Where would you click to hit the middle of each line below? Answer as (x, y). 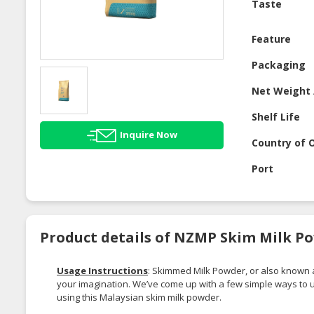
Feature (272, 39)
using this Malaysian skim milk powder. (139, 298)
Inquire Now (148, 134)
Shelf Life (276, 117)
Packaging (279, 65)
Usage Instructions (102, 271)
